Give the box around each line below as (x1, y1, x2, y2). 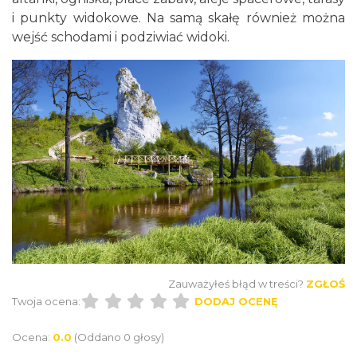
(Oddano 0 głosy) (74, 331, 164, 344)
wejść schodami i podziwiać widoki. (12, 29, 229, 45)
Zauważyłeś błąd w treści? (168, 277, 304, 291)
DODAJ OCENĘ (194, 295, 278, 308)
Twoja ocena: (12, 295, 80, 308)
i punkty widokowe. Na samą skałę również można (12, 10, 345, 25)
